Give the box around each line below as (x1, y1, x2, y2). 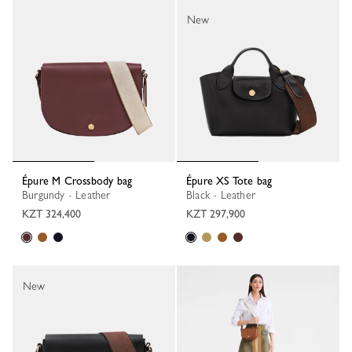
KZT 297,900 (186, 207, 245, 220)
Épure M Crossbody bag (27, 174, 133, 187)
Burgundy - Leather (28, 189, 111, 201)
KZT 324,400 (22, 207, 81, 220)
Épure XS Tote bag (192, 174, 273, 187)
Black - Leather (192, 189, 255, 201)
